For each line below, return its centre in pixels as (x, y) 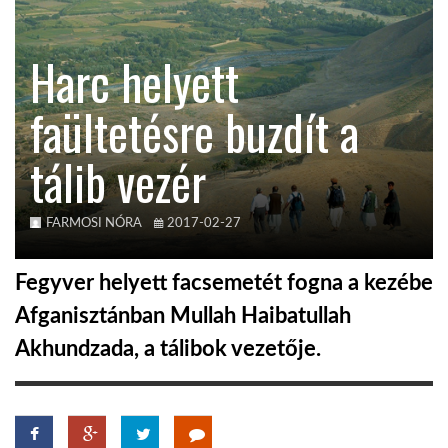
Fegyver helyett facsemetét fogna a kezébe (224, 283)
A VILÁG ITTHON (81, 170)
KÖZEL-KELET (70, 42)
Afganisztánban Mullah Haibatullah (183, 316)
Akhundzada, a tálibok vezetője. (168, 349)
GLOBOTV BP (69, 362)
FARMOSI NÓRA (94, 224)
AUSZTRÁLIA (67, 106)
